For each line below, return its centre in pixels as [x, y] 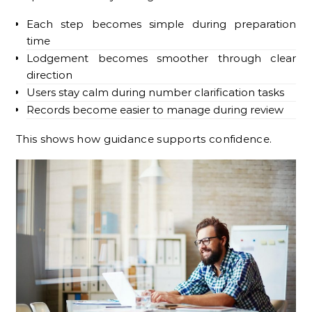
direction [49, 75]
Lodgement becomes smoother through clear [161, 58]
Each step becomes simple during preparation [161, 24]
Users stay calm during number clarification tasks [155, 92]
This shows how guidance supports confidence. [144, 139]
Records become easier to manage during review [155, 109]
